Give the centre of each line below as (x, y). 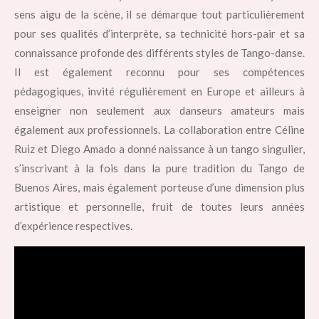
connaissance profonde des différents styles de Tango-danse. (159, 52)
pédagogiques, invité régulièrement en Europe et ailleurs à (159, 91)
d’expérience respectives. (73, 225)
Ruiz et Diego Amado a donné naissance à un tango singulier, (159, 148)
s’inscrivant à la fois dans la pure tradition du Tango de (159, 168)
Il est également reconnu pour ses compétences (159, 72)
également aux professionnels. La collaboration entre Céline (159, 129)
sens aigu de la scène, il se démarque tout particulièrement (159, 14)
